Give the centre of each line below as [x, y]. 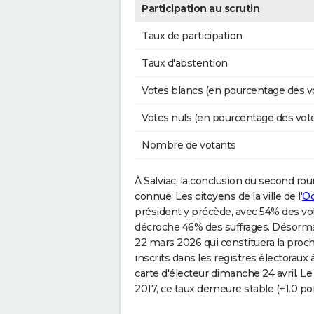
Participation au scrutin [200, 9]
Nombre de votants [189, 145]
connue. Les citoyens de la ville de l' [218, 197]
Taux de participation [192, 36]
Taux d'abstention [185, 63]
